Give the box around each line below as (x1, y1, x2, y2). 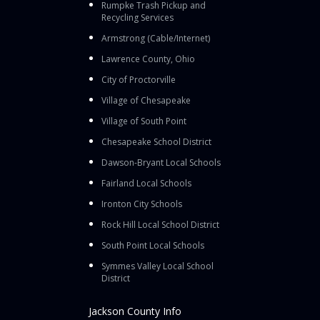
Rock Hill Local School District (101, 218, 219, 231)
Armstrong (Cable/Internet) (101, 31, 210, 44)
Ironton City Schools (101, 197, 182, 210)
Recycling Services (101, 11, 174, 24)
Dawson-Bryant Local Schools (101, 156, 221, 169)
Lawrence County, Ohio (101, 52, 195, 65)
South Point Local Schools (101, 239, 204, 251)
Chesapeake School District (101, 135, 211, 148)
